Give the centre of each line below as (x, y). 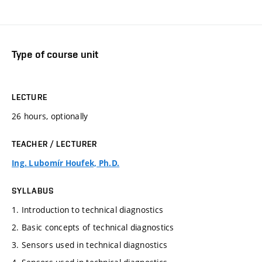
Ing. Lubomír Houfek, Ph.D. (66, 163)
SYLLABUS (33, 191)
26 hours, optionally (50, 116)
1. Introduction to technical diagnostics (88, 210)
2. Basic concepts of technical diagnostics (93, 227)
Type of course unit (55, 54)
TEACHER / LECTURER (55, 144)
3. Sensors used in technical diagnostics (90, 245)
